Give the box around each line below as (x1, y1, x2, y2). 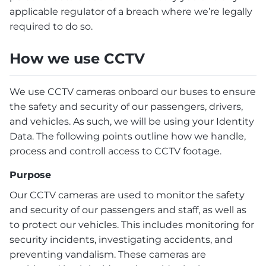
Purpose (9, 169, 51, 181)
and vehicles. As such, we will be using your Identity (9, 116, 254, 128)
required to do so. (9, 21, 93, 33)
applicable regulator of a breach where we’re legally (9, 6, 252, 18)
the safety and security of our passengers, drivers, (9, 101, 243, 113)
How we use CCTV (9, 50, 145, 68)
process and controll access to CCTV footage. (9, 145, 221, 157)
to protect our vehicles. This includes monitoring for (9, 219, 254, 231)
